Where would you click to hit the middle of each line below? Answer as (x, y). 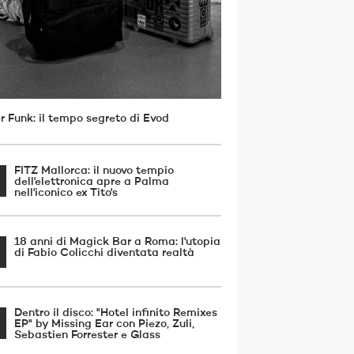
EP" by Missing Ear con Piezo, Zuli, (104, 324)
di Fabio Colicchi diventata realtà (104, 253)
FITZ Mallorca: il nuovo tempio (94, 171)
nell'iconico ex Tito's (66, 193)
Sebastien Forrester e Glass (87, 335)
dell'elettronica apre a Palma (92, 182)
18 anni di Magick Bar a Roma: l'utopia (117, 242)
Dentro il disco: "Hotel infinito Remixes (116, 313)
